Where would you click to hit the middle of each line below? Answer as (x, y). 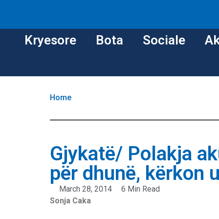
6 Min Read (141, 189)
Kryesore (50, 40)
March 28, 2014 (86, 189)
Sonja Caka (70, 201)
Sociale (164, 40)
